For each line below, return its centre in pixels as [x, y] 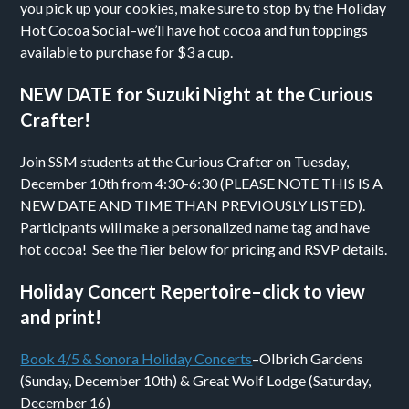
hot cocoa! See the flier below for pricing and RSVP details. [204, 249]
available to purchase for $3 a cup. [127, 52]
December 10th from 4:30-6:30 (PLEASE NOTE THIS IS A [202, 183]
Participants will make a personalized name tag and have [195, 227]
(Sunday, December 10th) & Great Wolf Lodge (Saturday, [196, 380]
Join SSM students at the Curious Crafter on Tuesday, [185, 161]
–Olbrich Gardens [308, 358]
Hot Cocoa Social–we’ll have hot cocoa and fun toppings [194, 30]
